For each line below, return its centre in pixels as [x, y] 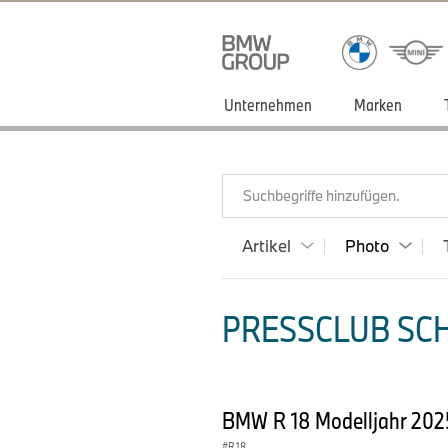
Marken [378, 104]
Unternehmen [268, 104]
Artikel [266, 245]
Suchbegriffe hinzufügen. [321, 195]
